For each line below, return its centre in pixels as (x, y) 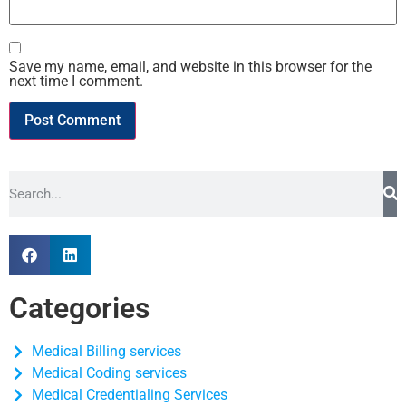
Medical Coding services (109, 372)
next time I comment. (76, 81)
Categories (79, 308)
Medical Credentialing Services (130, 394)
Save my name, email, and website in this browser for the (190, 66)
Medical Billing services (106, 351)
